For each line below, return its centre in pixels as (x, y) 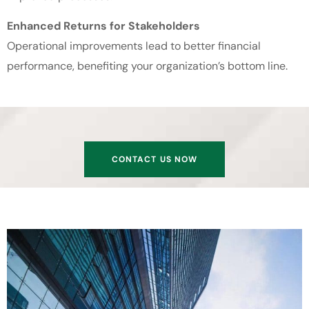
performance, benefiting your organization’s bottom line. (147, 66)
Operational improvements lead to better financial (134, 46)
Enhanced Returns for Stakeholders (103, 26)
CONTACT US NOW (154, 159)
